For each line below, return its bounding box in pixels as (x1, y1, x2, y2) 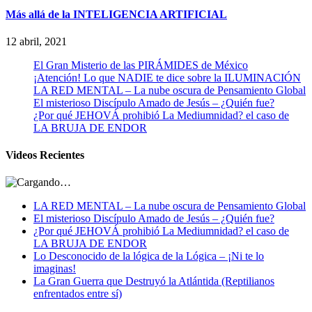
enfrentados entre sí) (33, 288, 122, 300)
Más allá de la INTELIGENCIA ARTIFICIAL (6, 8, 227, 20)
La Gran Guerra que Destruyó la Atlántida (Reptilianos (33, 275, 274, 288)
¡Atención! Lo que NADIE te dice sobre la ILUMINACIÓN (33, 71, 301, 84)
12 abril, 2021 (6, 35, 67, 47)
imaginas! (33, 263, 76, 275)
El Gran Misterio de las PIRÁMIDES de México (33, 58, 248, 71)
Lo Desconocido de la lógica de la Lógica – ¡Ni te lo (33, 250, 264, 263)
